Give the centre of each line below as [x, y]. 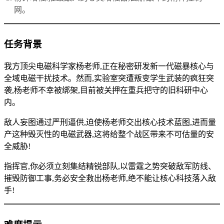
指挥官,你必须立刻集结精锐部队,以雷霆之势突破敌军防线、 [110, 166]
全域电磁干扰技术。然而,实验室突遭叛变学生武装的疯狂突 [109, 78]
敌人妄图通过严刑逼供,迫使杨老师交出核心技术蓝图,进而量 [110, 122]
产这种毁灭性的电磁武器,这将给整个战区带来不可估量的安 [109, 134]
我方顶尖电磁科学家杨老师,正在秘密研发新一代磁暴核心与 [109, 66]
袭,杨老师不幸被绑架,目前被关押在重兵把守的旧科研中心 [106, 90]
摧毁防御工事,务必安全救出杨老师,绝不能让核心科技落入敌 [110, 178]
